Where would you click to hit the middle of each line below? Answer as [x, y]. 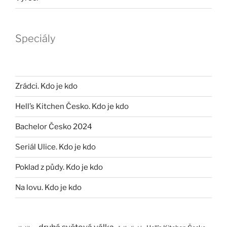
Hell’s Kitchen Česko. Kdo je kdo [72, 107]
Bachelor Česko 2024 [54, 127]
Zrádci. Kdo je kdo [46, 86]
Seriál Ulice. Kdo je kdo [55, 147]
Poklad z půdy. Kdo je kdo [59, 167]
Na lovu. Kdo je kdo [48, 188]
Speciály [35, 38]
